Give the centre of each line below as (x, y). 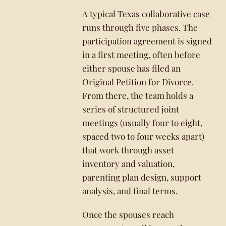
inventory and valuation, (129, 163)
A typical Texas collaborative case (146, 14)
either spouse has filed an (132, 68)
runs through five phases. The (140, 27)
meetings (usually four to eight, (143, 123)
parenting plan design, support (142, 177)
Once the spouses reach (128, 214)
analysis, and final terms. (130, 191)
